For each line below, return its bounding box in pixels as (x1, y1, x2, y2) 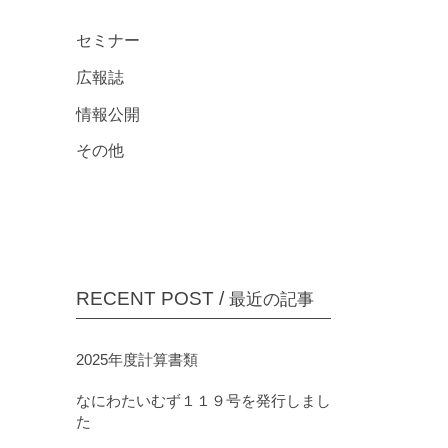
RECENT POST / (76, 288, 229, 310)
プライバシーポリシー (68, 6, 208, 22)
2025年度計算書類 (76, 351, 198, 369)
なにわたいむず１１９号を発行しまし (76, 392, 331, 410)
